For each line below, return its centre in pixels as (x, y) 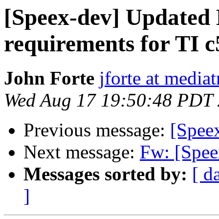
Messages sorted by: (105, 174)
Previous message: (97, 130)
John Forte (49, 78)
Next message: (82, 152)
